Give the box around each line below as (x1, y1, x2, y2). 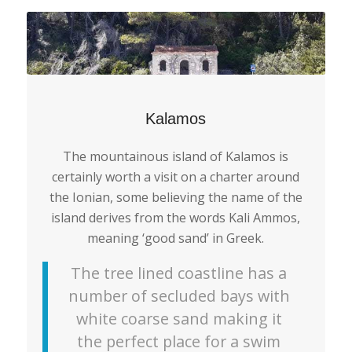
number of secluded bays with (68, 284, 290, 306)
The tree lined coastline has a (71, 262, 288, 284)
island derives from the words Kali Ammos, (51, 209, 301, 227)
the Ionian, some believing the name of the (49, 189, 302, 207)
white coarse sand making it (75, 307, 282, 329)
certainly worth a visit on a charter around (52, 168, 300, 186)
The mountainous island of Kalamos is (63, 148, 289, 166)
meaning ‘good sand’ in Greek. (87, 229, 265, 247)
